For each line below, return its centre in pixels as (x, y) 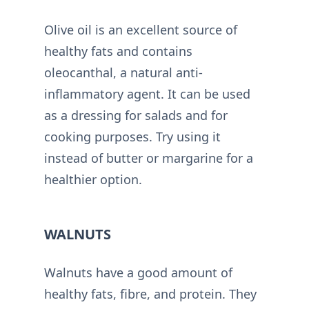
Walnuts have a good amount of (138, 273)
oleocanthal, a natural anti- (123, 73)
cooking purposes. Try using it (132, 137)
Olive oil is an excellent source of (141, 30)
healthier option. (93, 180)
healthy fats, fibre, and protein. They (150, 294)
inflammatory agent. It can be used (147, 94)
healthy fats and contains (118, 51)
